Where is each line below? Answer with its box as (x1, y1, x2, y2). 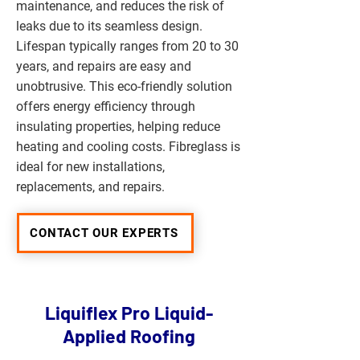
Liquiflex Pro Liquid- (44, 301, 213, 324)
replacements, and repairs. (16, 179, 165, 194)
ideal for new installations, (16, 159, 165, 174)
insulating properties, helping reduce (16, 119, 220, 134)
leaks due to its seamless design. (16, 18, 202, 34)
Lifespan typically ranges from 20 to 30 (16, 39, 239, 54)
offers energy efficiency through (16, 99, 195, 114)
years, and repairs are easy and (16, 59, 191, 74)
